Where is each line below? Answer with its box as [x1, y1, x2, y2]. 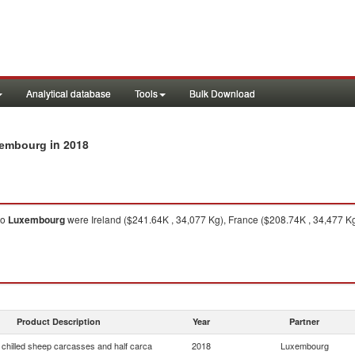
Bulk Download [189, 86, 255, 100]
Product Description [17, 315, 101, 327]
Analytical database [26, 86, 111, 100]
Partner [289, 315, 319, 327]
